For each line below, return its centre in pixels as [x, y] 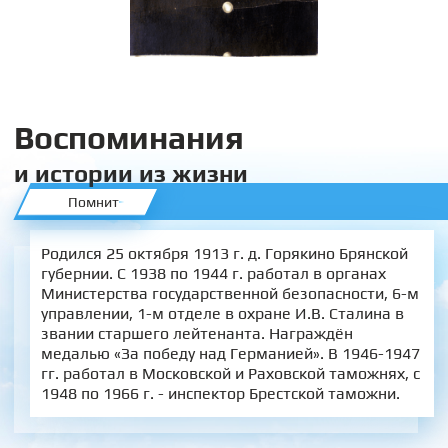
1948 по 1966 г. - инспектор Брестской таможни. [220, 393]
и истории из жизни [131, 173]
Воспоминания [129, 137]
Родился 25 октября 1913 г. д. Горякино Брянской [224, 253]
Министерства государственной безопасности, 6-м [229, 293]
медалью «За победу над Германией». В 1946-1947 [230, 353]
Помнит [93, 201]
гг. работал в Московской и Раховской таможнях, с [230, 373]
